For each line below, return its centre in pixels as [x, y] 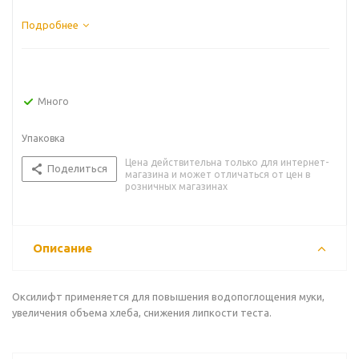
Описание [63, 248]
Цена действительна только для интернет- [227, 162]
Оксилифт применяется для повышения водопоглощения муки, [168, 296]
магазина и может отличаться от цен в [218, 174]
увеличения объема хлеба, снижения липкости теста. [142, 313]
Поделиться [77, 168]
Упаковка [43, 138]
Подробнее [50, 25]
